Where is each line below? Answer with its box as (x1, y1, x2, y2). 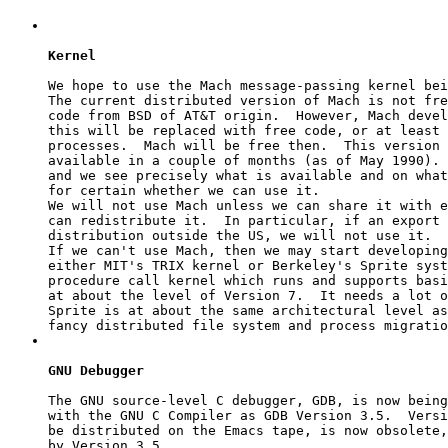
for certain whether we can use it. (48, 182, 320, 198)
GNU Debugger (48, 362, 144, 378)
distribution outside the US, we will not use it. (48, 227, 432, 243)
